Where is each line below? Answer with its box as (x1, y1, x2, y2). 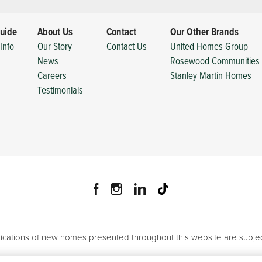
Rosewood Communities (170, 53, 260, 67)
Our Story (37, 39, 72, 53)
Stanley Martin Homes (170, 68, 251, 82)
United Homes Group (170, 39, 248, 53)
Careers (37, 68, 67, 82)
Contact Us (106, 39, 147, 53)
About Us (37, 24, 73, 39)
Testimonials (37, 82, 83, 96)
